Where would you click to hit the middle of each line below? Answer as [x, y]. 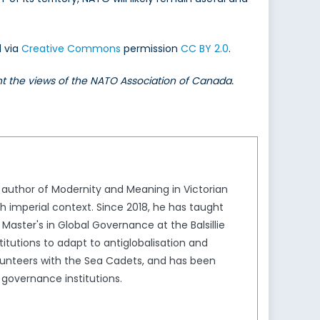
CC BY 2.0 [205, 49]
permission [151, 49]
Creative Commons [71, 49]
